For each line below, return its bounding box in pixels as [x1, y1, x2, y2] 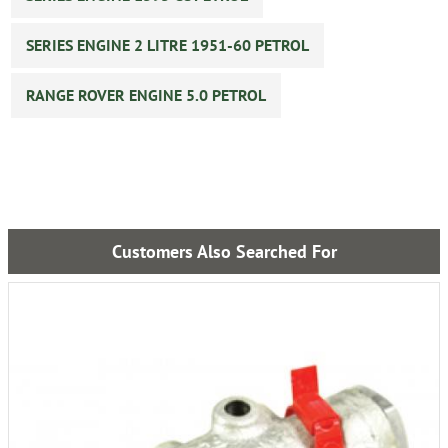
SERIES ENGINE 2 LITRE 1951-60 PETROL [26, 34, 309, 55]
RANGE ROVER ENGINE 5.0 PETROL [26, 84, 266, 105]
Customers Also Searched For [111, 239, 337, 263]
